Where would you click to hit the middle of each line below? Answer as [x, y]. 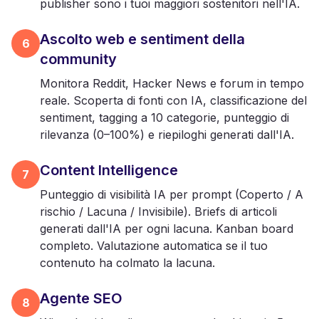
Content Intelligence [109, 170]
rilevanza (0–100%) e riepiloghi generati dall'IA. [167, 135]
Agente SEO [81, 298]
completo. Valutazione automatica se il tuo [154, 246]
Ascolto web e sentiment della [142, 39]
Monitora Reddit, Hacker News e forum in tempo [172, 83]
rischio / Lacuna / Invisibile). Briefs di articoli [158, 211]
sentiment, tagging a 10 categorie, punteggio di [164, 117]
